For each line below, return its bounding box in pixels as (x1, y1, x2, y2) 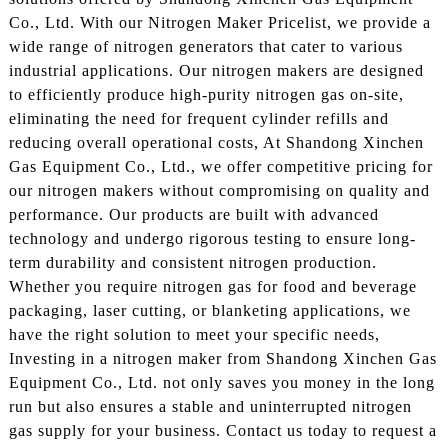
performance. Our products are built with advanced (8, 205, 379, 223)
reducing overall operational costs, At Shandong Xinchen (8, 133, 424, 151)
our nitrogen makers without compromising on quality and (8, 181, 430, 199)
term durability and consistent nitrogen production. (8, 253, 377, 271)
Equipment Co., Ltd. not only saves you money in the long (8, 373, 435, 391)
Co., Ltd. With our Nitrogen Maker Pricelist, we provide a (8, 13, 431, 31)
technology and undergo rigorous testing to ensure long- (8, 229, 416, 247)
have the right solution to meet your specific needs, (8, 325, 380, 343)
